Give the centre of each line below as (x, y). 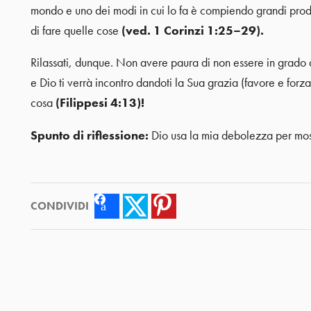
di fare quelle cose (74, 30)
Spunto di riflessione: (89, 135)
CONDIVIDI (59, 205)
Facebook (137, 206)
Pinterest (192, 206)
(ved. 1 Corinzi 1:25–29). (191, 30)
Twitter (160, 206)
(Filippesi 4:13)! (100, 103)
